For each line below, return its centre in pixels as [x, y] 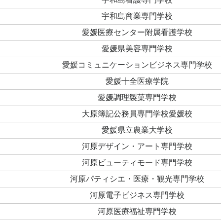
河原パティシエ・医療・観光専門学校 [137, 179]
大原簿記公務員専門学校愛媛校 [137, 114]
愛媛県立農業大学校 [137, 130]
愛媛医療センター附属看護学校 [137, 33]
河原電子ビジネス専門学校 [137, 195]
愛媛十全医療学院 [137, 81]
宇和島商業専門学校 [137, 16]
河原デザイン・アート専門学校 [137, 147]
